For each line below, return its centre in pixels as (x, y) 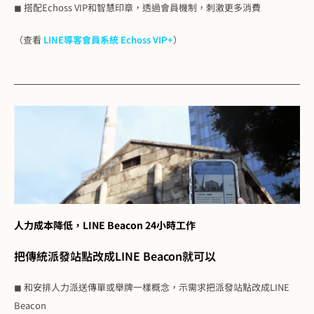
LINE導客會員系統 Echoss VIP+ (108, 39)
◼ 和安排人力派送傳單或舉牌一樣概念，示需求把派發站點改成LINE (152, 287)
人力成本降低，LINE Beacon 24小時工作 (105, 225)
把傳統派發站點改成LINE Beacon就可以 (115, 255)
